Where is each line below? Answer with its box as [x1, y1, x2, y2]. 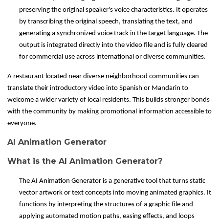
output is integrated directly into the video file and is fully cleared [19, 42, 208, 49]
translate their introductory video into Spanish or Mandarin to [7, 85, 188, 92]
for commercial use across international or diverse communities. [19, 53, 206, 61]
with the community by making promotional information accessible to [7, 108, 212, 116]
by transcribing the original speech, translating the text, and [19, 18, 193, 26]
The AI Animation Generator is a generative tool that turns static [19, 177, 205, 185]
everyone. [7, 120, 37, 128]
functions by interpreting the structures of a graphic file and [19, 201, 193, 209]
